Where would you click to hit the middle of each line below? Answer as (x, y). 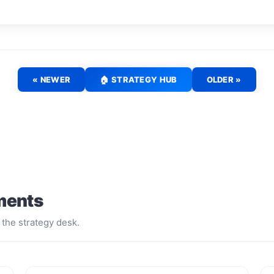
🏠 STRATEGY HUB (139, 80)
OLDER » (224, 80)
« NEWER (52, 80)
